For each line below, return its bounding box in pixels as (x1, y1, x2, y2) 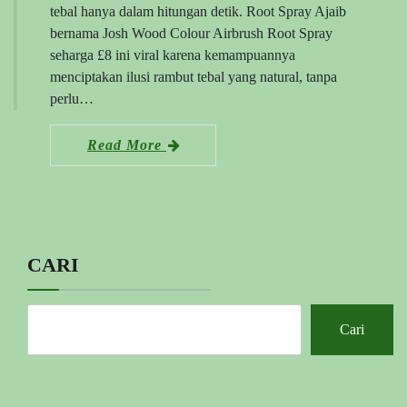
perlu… (50, 90, 94, 106)
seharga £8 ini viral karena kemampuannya (50, 46, 295, 63)
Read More (87, 136, 166, 153)
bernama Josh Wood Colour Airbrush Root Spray (50, 25, 333, 41)
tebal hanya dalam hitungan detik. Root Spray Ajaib (50, 3, 346, 19)
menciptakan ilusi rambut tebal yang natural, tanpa (50, 68, 337, 84)
